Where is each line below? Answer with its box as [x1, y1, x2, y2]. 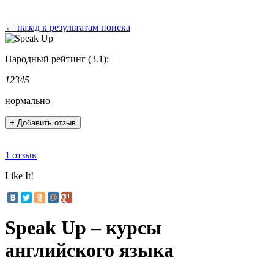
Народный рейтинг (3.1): [5, 54, 109, 64]
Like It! [5, 171, 34, 181]
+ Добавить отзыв [10, 118, 76, 127]
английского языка [5, 239, 174, 262]
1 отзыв [5, 150, 37, 160]
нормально [5, 95, 50, 106]
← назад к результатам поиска [5, 22, 130, 32]
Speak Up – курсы [5, 217, 161, 239]
